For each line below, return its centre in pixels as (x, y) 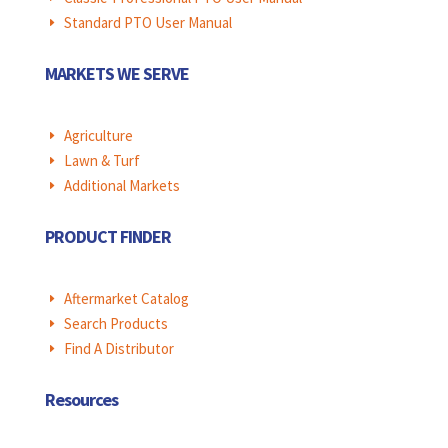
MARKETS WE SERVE (116, 74)
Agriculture (98, 136)
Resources (81, 400)
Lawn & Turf (101, 161)
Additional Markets (121, 186)
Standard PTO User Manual (147, 23)
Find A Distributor (118, 349)
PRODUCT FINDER (107, 237)
